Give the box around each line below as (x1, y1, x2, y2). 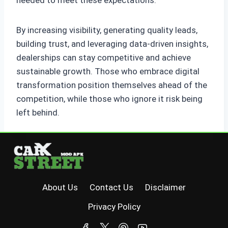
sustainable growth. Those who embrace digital (16, 66, 199, 76)
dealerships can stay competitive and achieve (16, 52, 191, 63)
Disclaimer (145, 182, 186, 193)
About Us (42, 182, 78, 193)
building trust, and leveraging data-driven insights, (16, 38, 208, 49)
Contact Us (90, 182, 133, 193)
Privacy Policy (88, 201, 140, 212)
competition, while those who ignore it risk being (16, 93, 203, 104)
